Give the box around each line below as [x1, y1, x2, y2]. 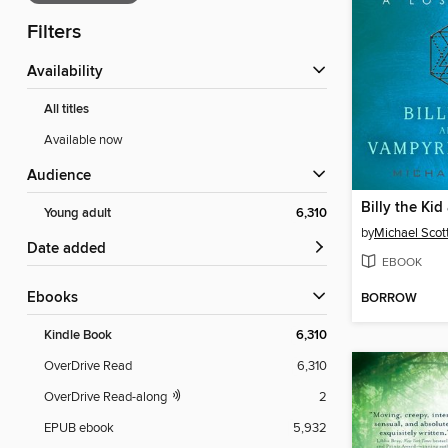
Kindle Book [44, 327, 112, 345]
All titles [44, 101, 89, 119]
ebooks [36, 289, 78, 308]
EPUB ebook [44, 420, 114, 437]
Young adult [44, 205, 111, 223]
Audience [37, 167, 91, 186]
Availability [37, 63, 103, 82]
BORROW [361, 290, 417, 308]
